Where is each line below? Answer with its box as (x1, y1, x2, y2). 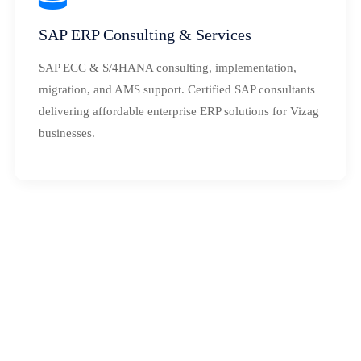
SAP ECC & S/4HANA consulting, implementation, (39, 61, 297, 74)
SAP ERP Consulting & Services (39, 26, 251, 44)
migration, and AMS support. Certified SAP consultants (39, 83, 315, 96)
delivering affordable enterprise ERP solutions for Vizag (39, 105, 319, 118)
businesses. (39, 127, 95, 139)
